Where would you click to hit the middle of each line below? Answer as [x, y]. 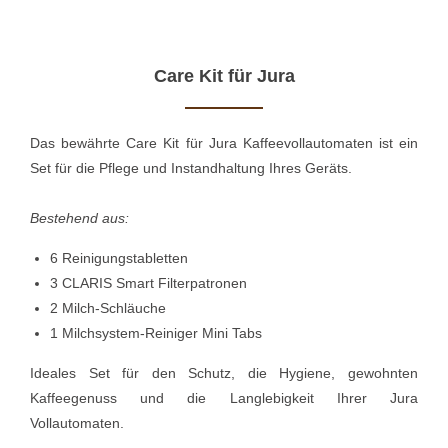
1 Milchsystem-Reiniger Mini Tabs [156, 333]
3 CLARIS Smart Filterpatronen [148, 283]
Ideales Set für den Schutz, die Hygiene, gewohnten [224, 373]
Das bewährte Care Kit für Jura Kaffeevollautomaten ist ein [224, 143]
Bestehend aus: [79, 218]
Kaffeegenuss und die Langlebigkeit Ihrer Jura [224, 398]
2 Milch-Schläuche [108, 308]
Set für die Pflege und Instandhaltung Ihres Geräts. [191, 168]
